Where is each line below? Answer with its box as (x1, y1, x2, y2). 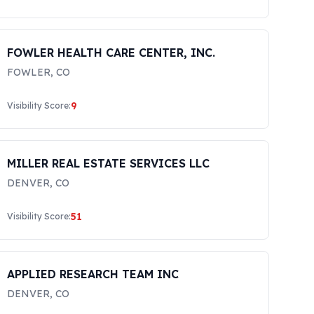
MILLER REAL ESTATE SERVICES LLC (7, 156, 210, 170)
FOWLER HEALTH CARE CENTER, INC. (7, 46, 216, 60)
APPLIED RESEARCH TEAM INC (7, 267, 179, 281)
